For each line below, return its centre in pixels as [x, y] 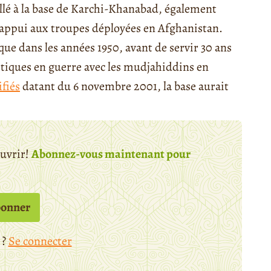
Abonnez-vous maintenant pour [111, 154]
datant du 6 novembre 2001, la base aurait [124, 87]
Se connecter [40, 241]
